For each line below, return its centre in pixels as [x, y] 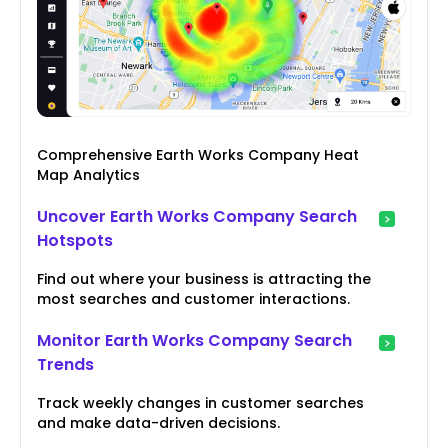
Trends [65, 365]
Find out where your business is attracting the [204, 279]
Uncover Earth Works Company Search [197, 217]
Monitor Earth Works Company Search [194, 341]
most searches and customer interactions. [193, 299]
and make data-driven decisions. [158, 423]
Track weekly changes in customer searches [200, 403]
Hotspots [75, 241]
